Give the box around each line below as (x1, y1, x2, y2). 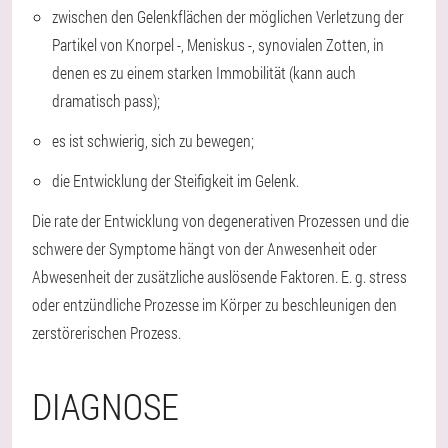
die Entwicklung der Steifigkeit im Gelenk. (52, 170, 299, 191)
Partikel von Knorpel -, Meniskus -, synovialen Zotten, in (52, 34, 384, 55)
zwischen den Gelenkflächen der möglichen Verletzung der (52, 6, 404, 27)
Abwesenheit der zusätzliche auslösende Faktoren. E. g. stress (32, 266, 407, 287)
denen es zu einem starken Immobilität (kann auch (52, 62, 356, 83)
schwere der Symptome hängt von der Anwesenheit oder (32, 238, 377, 259)
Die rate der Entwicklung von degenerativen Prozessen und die (32, 210, 409, 231)
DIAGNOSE (32, 382, 179, 430)
